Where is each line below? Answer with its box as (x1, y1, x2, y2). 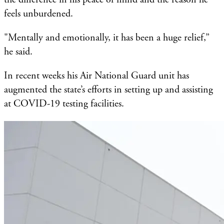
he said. (4, 45, 35, 58)
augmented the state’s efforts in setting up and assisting (4, 83, 213, 96)
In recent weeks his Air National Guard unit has (4, 69, 189, 82)
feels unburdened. (4, 7, 73, 20)
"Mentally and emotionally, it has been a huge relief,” (4, 31, 209, 44)
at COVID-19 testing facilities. (4, 97, 124, 110)
